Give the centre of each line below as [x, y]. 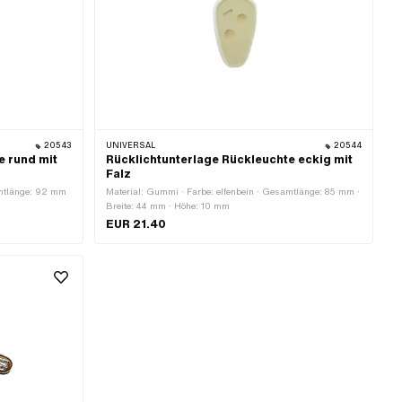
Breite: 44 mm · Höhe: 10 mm [168, 206]
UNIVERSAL [131, 146]
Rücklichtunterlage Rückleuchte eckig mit [230, 160]
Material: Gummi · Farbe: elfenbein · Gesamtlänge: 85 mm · [233, 192]
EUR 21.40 [136, 225]
